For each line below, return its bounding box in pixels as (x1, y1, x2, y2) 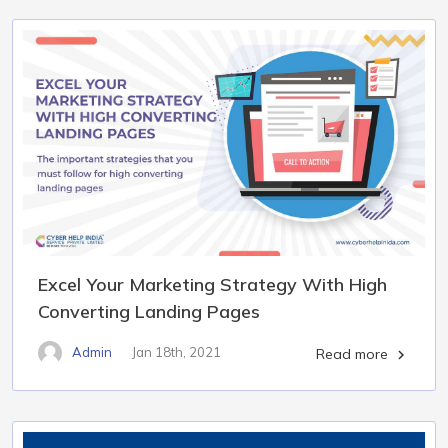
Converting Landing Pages (38, 299, 260, 323)
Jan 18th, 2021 (132, 344, 221, 361)
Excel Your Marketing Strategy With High (38, 272, 387, 296)
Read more (316, 344, 392, 363)
